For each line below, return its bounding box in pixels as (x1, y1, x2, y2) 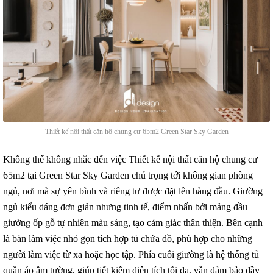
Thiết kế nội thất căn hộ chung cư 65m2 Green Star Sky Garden (44, 127, 229, 136)
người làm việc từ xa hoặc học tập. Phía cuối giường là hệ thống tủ (3, 249, 259, 260)
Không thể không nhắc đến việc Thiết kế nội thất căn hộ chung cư (3, 154, 258, 165)
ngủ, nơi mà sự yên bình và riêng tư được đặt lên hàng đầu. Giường (3, 186, 263, 196)
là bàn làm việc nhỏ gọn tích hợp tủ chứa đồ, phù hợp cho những (3, 233, 252, 244)
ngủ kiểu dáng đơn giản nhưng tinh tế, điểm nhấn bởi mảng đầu (3, 202, 247, 212)
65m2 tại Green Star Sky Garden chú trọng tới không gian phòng (3, 170, 253, 180)
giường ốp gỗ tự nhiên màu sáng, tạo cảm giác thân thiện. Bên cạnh (3, 218, 263, 228)
